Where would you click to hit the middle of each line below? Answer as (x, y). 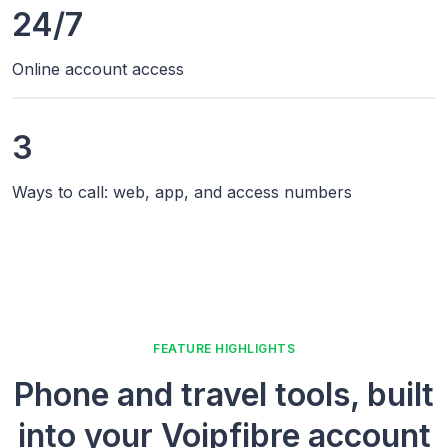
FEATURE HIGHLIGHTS (224, 348)
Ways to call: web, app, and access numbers (182, 191)
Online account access (98, 68)
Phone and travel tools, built (224, 394)
